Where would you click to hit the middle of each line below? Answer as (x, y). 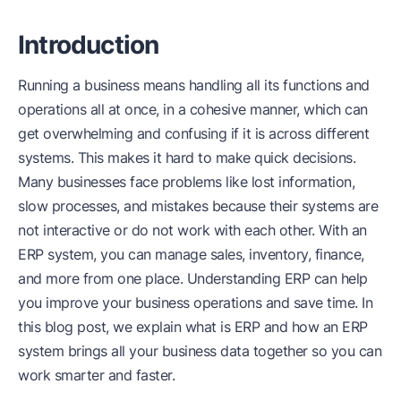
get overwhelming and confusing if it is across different (193, 133)
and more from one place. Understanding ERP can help (193, 278)
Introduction (89, 44)
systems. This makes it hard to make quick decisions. (187, 157)
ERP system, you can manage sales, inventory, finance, (191, 254)
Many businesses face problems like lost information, (186, 181)
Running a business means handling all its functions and (194, 85)
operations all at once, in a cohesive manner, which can (193, 109)
